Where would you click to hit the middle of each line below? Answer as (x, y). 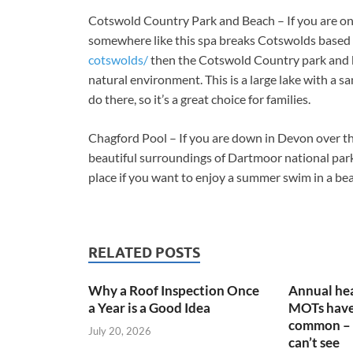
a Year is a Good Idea (149, 308)
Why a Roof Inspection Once (174, 291)
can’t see (314, 343)
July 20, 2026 (120, 331)
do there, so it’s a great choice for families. (199, 99)
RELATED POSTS (144, 253)
